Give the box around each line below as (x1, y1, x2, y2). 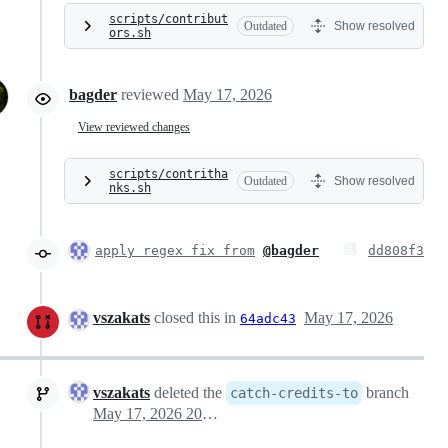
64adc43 (240, 311, 296, 327)
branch (362, 384, 409, 402)
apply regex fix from (95, 243, 255, 259)
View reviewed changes (78, 119, 190, 134)
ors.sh (109, 26, 151, 41)
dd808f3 (368, 243, 424, 259)
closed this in (150, 309, 240, 327)
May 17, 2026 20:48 (202, 405, 218, 423)
